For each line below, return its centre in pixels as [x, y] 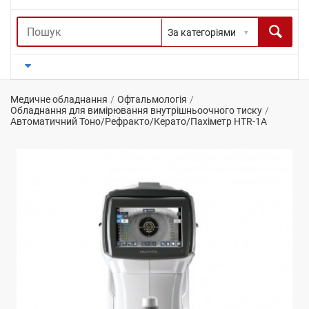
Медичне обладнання [59, 99]
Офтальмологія [152, 99]
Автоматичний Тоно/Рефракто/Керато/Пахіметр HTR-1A [139, 121]
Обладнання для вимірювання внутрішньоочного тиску [136, 110]
